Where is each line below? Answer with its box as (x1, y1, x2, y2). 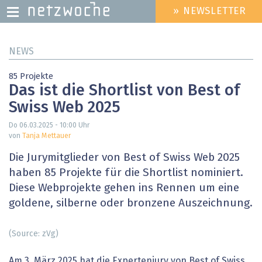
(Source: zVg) (9, 229, 58, 238)
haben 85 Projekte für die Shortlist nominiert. (9, 167, 243, 179)
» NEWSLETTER (173, 6, 247, 17)
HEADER (146, 11, 181, 21)
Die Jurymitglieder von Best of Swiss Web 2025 (9, 152, 240, 164)
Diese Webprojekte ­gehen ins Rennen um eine (9, 182, 239, 194)
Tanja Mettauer (22, 133, 71, 140)
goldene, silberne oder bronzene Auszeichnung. (9, 198, 253, 209)
